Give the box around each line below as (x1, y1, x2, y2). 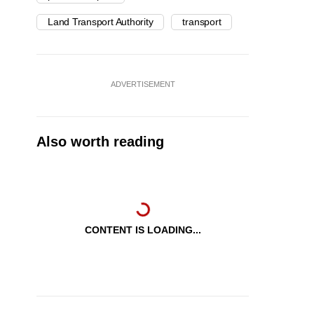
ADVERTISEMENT (110, 80, 175, 89)
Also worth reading (36, 134, 164, 150)
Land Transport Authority (48, 16, 153, 28)
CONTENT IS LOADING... (84, 224, 201, 236)
